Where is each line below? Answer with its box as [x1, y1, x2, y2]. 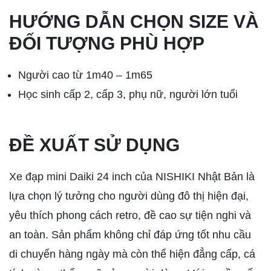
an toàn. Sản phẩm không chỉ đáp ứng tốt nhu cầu [9, 229, 251, 241]
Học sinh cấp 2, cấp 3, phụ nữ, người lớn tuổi [18, 88, 238, 101]
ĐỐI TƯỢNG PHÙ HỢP [9, 33, 204, 54]
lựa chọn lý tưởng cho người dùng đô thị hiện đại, [9, 190, 249, 203]
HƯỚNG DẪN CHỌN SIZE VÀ [9, 11, 259, 32]
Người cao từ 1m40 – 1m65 [18, 69, 152, 82]
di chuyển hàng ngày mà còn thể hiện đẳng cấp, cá [9, 248, 255, 261]
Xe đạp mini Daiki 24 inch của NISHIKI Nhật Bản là [9, 171, 255, 183]
